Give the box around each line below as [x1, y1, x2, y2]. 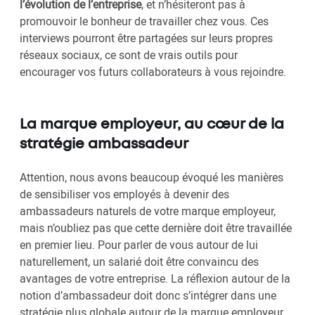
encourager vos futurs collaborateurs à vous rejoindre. [20, 64, 286, 80]
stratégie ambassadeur [20, 138, 188, 152]
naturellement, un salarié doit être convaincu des [20, 254, 259, 270]
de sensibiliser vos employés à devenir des [20, 186, 229, 202]
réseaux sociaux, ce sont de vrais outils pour [20, 47, 238, 63]
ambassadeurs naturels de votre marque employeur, [20, 203, 276, 219]
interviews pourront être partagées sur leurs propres [20, 30, 273, 46]
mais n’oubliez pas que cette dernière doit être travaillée [20, 220, 292, 236]
